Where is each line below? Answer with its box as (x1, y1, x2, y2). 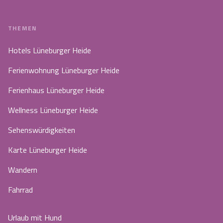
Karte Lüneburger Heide (8, 143, 87, 156)
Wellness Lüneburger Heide (8, 104, 98, 116)
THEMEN (8, 23, 37, 33)
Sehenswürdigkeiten (8, 123, 75, 136)
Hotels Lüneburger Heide (8, 44, 91, 56)
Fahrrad (8, 183, 33, 196)
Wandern (8, 163, 37, 176)
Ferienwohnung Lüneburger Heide (8, 64, 119, 76)
